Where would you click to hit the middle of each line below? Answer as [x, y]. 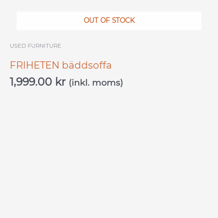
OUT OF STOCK [109, 20]
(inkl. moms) [96, 82]
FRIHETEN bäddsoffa [61, 65]
